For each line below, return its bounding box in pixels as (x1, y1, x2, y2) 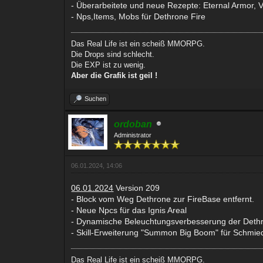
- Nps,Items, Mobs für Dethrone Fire (71, 11, 206, 21)
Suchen (85, 95, 107, 102)
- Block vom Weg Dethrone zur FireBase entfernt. (71, 194, 255, 204)
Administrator (114, 131, 152, 139)
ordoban (114, 119, 153, 129)
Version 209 (113, 183, 160, 193)
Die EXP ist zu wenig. (71, 60, 146, 69)
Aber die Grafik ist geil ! (71, 70, 158, 80)
